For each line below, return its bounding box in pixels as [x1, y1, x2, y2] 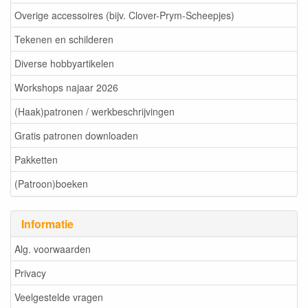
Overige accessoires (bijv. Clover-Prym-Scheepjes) [14, 8, 234, 23]
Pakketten [14, 153, 58, 167]
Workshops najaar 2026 [14, 80, 118, 95]
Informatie [21, 215, 74, 232]
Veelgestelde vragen [14, 290, 103, 305]
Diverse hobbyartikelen [14, 56, 114, 71]
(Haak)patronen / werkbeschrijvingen [14, 104, 175, 119]
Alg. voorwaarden [14, 242, 91, 256]
